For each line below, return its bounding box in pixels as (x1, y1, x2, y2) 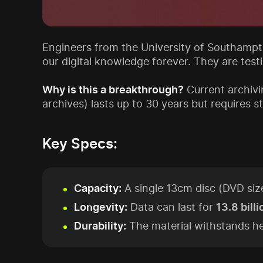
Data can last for (127, 201, 216, 213)
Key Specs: (42, 135, 117, 152)
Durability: (74, 220, 126, 232)
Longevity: (74, 201, 127, 213)
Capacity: (74, 182, 122, 194)
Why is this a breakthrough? (42, 83, 184, 96)
